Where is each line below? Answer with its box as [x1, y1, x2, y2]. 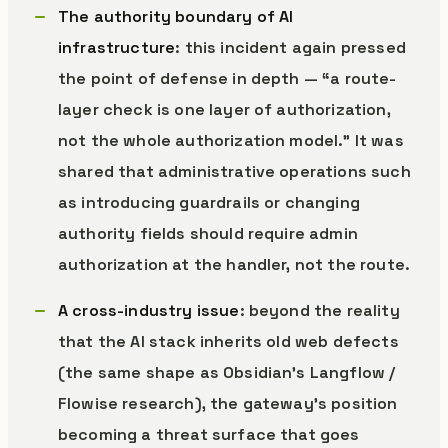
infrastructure [58, 37, 176, 58]
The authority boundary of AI [58, 6, 294, 27]
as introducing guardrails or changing [58, 192, 360, 213]
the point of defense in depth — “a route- [58, 68, 397, 89]
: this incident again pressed [175, 37, 406, 58]
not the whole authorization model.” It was [58, 130, 404, 151]
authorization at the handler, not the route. [58, 254, 411, 275]
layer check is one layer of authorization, [58, 99, 391, 120]
